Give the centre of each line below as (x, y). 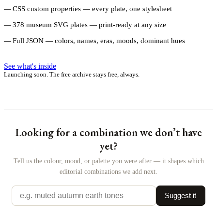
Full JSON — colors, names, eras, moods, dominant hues (99, 40)
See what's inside (30, 66)
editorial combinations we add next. (108, 172)
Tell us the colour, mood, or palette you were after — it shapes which (108, 161)
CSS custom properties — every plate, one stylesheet (92, 8)
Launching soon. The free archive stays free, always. (72, 74)
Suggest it (181, 196)
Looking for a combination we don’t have (108, 132)
